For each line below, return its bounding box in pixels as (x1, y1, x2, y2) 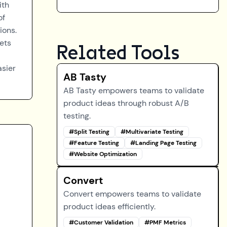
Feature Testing (74, 139, 119, 147)
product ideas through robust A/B (63, 98, 189, 108)
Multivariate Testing (126, 128, 183, 136)
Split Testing (74, 128, 109, 136)
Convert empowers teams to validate (63, 188, 201, 199)
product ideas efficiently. (63, 201, 156, 212)
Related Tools (57, 43, 179, 63)
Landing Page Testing (135, 139, 197, 147)
